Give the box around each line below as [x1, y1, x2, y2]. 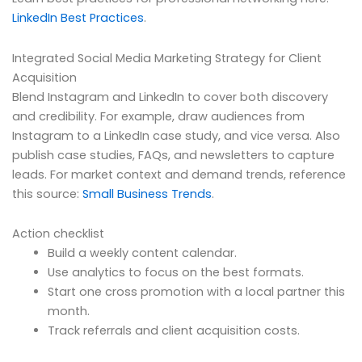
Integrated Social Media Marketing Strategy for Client [12, 49, 322, 66]
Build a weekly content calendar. [47, 245, 237, 262]
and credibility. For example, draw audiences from [12, 107, 305, 124]
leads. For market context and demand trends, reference [12, 166, 346, 183]
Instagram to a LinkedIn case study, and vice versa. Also [12, 127, 340, 144]
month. [47, 303, 90, 320]
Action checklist [12, 225, 104, 242]
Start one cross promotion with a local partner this [47, 284, 345, 301]
